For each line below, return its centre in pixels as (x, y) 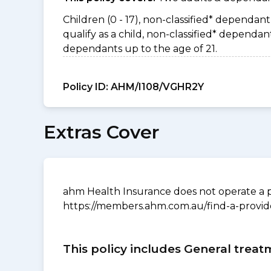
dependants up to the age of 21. (140, 49)
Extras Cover (101, 132)
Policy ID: (86, 87)
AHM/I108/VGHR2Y (156, 87)
